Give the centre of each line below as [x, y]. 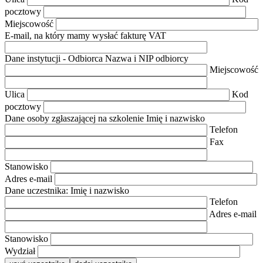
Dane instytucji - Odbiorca [54, 59]
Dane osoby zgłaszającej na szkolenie [74, 119]
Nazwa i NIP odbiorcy [146, 59]
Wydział [21, 251]
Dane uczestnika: [36, 191]
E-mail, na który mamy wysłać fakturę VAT [85, 36]
